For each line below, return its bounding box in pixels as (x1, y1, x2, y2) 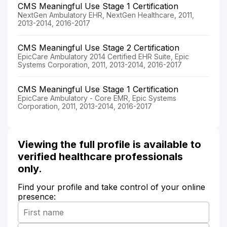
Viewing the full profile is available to (18, 138, 201, 150)
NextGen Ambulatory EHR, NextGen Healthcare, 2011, (18, 10, 194, 19)
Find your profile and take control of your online (18, 181, 205, 192)
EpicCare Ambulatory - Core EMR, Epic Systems (18, 93, 176, 102)
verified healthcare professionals (18, 150, 183, 163)
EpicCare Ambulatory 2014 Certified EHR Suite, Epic (18, 52, 189, 61)
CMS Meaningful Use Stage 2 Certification (18, 42, 179, 53)
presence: (18, 191, 56, 202)
